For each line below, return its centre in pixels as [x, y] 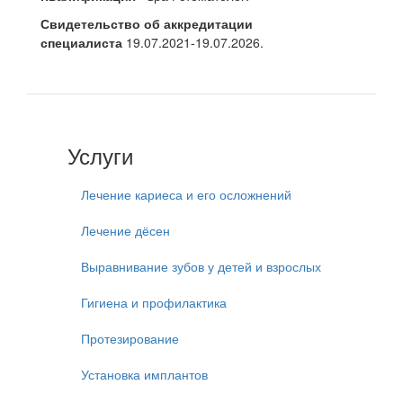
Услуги [100, 155]
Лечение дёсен [125, 230]
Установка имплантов [144, 374]
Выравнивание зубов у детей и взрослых [201, 266]
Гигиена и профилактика [154, 302]
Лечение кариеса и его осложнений [186, 194]
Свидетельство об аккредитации [147, 23]
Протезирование [130, 338]
